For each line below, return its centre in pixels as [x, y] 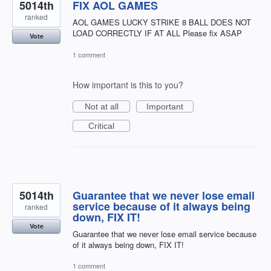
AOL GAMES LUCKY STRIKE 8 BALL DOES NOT [162, 22]
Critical [101, 126]
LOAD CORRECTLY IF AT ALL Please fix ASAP [157, 33]
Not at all [101, 106]
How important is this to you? [128, 84]
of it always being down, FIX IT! [128, 244]
